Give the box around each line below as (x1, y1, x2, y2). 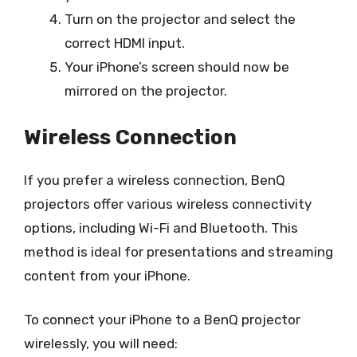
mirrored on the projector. (65, 83, 227, 99)
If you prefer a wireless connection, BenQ (24, 171, 285, 188)
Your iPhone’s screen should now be (65, 59, 289, 75)
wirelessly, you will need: (24, 335, 178, 351)
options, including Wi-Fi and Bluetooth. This (24, 219, 298, 236)
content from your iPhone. (24, 267, 190, 284)
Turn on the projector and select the (65, 11, 296, 27)
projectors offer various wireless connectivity (24, 195, 312, 212)
